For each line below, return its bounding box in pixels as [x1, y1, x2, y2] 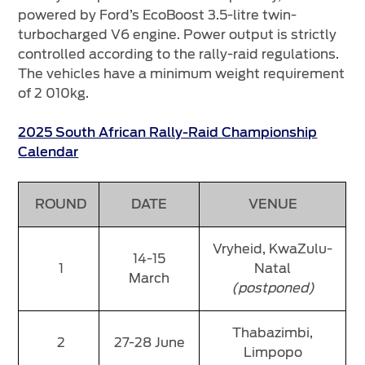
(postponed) [231, 280, 314, 297]
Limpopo [243, 345, 302, 361]
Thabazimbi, [232, 325, 314, 341]
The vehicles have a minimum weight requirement [18, 66, 345, 82]
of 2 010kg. [18, 86, 90, 102]
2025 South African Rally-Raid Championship [18, 126, 318, 140]
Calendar [18, 146, 79, 160]
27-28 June [113, 335, 185, 351]
